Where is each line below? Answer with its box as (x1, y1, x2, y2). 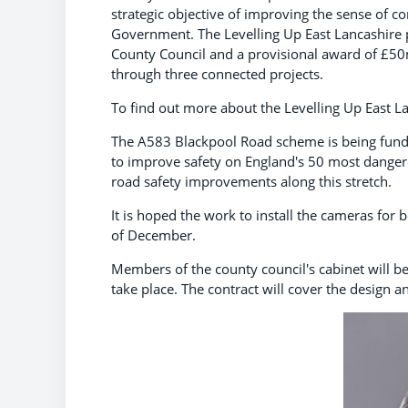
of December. (111, 225, 196, 244)
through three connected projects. (111, 64, 323, 83)
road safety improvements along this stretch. (111, 171, 392, 190)
